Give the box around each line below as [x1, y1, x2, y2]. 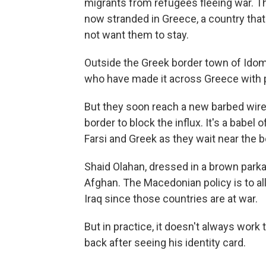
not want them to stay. [84, 28, 189, 41]
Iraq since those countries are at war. [84, 192, 258, 205]
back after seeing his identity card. [84, 236, 246, 249]
